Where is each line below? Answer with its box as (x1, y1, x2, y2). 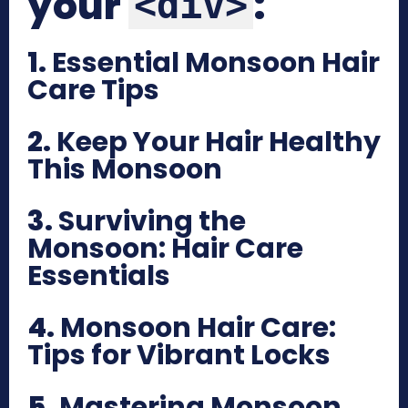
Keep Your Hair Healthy (56, 122, 381, 161)
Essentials (27, 256, 170, 295)
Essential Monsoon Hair (52, 43, 380, 82)
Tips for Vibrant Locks (27, 335, 331, 374)
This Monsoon (27, 149, 222, 189)
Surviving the (58, 201, 246, 240)
